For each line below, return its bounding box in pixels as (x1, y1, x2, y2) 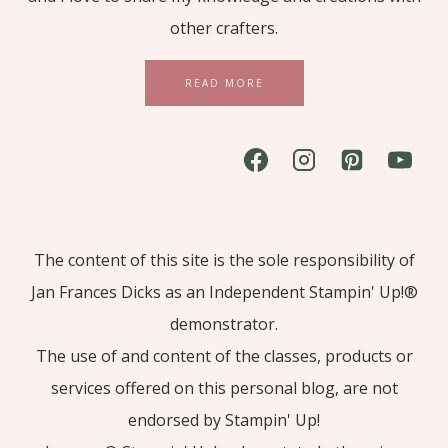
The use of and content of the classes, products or (35, 345, 413, 367)
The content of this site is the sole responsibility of (33, 249, 415, 271)
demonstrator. (170, 313, 278, 335)
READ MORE (184, 76, 264, 90)
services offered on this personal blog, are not (50, 377, 398, 399)
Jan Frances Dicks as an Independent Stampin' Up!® (30, 281, 418, 303)
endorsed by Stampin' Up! (128, 409, 320, 431)
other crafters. (170, 17, 278, 39)
